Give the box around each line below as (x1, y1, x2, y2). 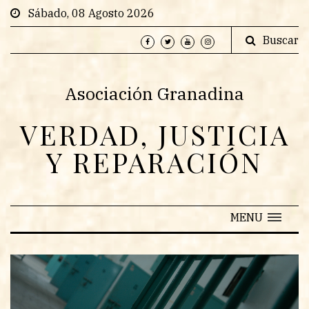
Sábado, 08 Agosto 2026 (20, 6, 154, 20)
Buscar (263, 33, 299, 47)
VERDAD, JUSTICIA (19, 116, 290, 152)
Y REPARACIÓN (46, 143, 263, 180)
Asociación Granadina (65, 82, 244, 105)
